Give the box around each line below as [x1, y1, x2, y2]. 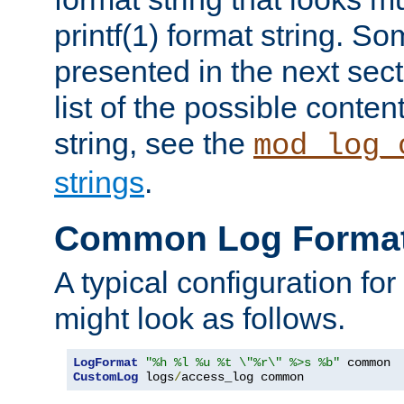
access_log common [181, 370, 304, 385]
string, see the [54, 126, 253, 161]
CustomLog [73, 370, 138, 385]
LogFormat [73, 355, 138, 371]
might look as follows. [54, 301, 345, 336]
